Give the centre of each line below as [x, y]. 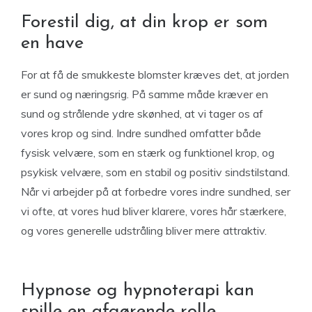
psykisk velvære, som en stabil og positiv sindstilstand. [155, 172]
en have [52, 44]
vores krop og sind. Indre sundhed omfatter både [141, 133]
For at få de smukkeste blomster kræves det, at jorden [155, 75]
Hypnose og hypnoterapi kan [138, 291]
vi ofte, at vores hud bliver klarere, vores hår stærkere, [154, 211]
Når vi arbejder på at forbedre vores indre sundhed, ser [156, 192]
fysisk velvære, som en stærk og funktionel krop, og [148, 153]
